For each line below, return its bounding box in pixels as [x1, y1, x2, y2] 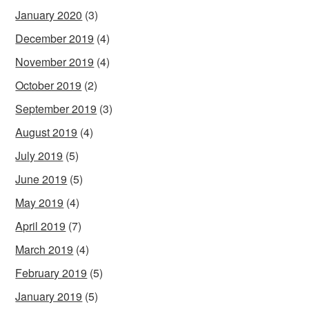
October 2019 [15, 77, 82, 93]
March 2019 [15, 241, 74, 257]
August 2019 [15, 123, 78, 140]
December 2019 [15, 30, 94, 46]
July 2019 [15, 147, 63, 163]
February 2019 [15, 264, 88, 281]
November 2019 [15, 53, 94, 70]
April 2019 [15, 217, 66, 234]
